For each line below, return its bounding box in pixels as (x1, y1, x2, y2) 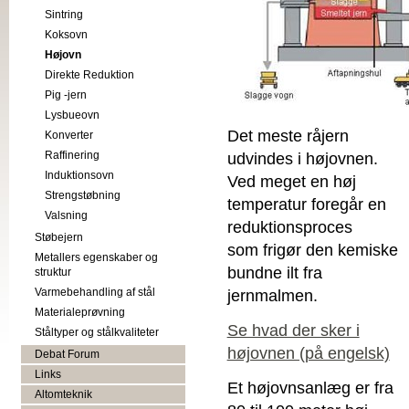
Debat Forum (34, 349, 100, 361)
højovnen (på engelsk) (226, 344, 390, 363)
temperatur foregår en (226, 195, 386, 215)
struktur (34, 267, 71, 278)
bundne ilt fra (226, 264, 322, 283)
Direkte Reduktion (45, 69, 135, 81)
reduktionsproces (226, 218, 352, 237)
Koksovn (45, 29, 89, 41)
